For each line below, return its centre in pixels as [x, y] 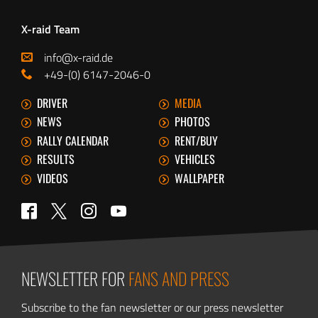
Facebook [59, 208]
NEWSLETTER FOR [75, 279]
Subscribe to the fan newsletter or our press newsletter [152, 308]
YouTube [147, 208]
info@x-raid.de [78, 57]
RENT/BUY [196, 140]
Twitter [67, 208]
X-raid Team [50, 29]
